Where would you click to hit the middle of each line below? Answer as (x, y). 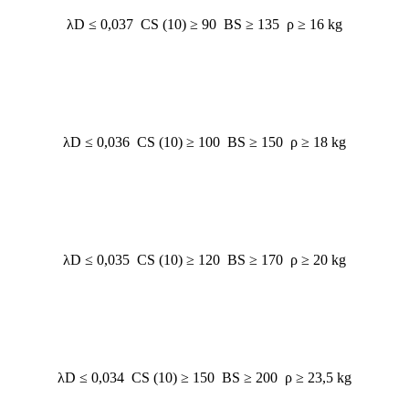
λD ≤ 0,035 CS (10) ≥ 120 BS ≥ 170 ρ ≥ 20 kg (204, 260)
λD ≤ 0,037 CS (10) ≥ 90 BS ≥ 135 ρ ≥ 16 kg (204, 24)
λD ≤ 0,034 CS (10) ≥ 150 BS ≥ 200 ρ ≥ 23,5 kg (204, 378)
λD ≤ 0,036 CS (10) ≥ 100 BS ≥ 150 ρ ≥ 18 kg (204, 142)
